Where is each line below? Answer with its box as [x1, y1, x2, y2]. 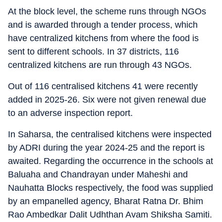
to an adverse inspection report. [8, 108, 133, 118]
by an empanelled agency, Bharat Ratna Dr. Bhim [8, 196, 203, 206]
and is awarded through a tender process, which [8, 20, 198, 30]
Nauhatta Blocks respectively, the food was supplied [8, 183, 213, 193]
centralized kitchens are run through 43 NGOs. [8, 60, 192, 70]
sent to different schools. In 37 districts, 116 [8, 47, 179, 56]
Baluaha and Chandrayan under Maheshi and [8, 169, 188, 179]
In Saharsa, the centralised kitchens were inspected [8, 129, 212, 139]
